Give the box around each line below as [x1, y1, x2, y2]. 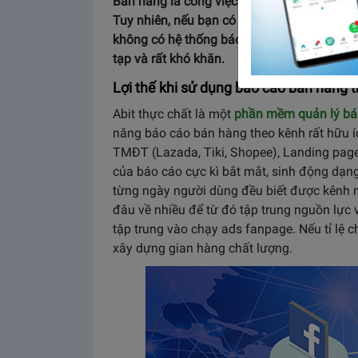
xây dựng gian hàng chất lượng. [113, 241, 292, 256]
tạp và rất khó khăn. [113, 51, 228, 66]
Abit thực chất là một [113, 106, 234, 121]
